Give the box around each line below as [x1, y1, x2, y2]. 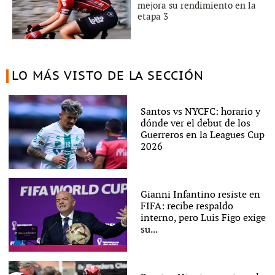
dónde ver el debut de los [140, 117, 250, 130]
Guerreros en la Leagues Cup [140, 129, 265, 141]
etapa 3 [137, 10, 168, 22]
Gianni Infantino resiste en [140, 188, 260, 201]
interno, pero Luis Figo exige [140, 212, 266, 224]
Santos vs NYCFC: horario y [140, 106, 260, 118]
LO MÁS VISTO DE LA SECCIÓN [11, 69, 204, 83]
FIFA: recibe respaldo [140, 200, 233, 212]
